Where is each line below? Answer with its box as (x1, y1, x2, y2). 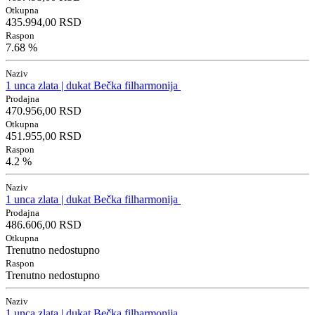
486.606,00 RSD (6, 219, 82, 231)
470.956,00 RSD (6, 105, 82, 117)
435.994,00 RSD (6, 16, 82, 29)
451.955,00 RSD (6, 130, 82, 143)
